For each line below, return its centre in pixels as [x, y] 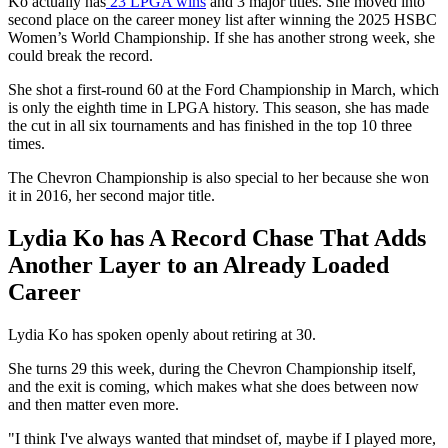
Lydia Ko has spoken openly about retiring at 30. [162, 334]
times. [26, 143]
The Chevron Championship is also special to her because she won [218, 177]
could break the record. [80, 55]
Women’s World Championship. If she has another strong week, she [221, 37]
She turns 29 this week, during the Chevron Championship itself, [212, 368]
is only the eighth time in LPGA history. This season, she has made [218, 107]
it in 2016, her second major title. [111, 195]
